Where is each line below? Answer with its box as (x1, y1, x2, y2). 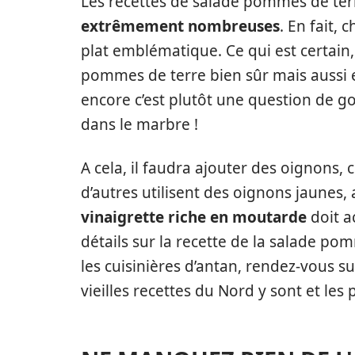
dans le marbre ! (81, 114, 198, 136)
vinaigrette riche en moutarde (81, 207, 311, 228)
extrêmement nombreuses (81, 16, 280, 37)
